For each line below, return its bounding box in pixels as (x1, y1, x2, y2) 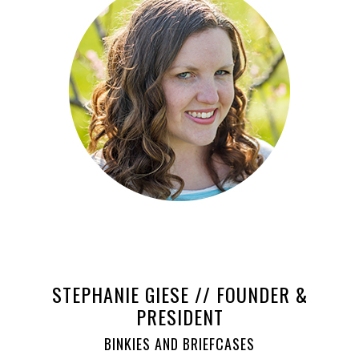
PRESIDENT (135, 301, 224, 331)
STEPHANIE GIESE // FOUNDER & (51, 279, 308, 309)
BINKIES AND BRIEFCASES (104, 333, 255, 354)
